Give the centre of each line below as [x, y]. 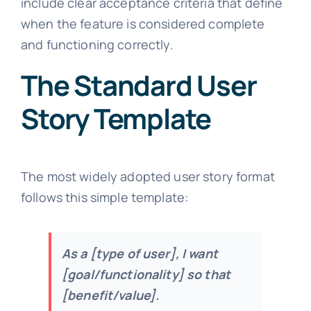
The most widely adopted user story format [148, 176]
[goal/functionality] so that [146, 274]
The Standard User [138, 85]
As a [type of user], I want [140, 253]
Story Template [116, 118]
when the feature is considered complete [143, 23]
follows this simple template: [104, 197]
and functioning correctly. [97, 44]
